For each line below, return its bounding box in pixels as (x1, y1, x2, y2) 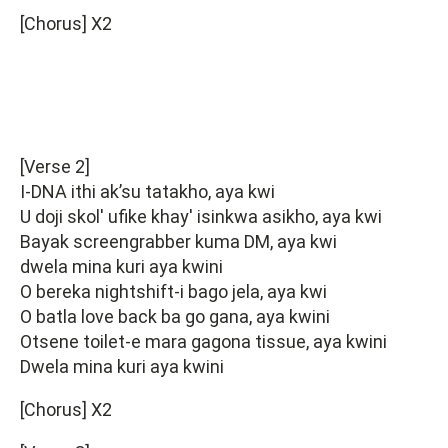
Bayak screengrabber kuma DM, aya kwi (20, 230, 337, 252)
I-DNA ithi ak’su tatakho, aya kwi (20, 180, 275, 202)
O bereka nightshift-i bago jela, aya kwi (20, 280, 327, 302)
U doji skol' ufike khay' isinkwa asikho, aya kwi (20, 205, 382, 227)
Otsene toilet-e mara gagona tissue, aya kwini (20, 330, 387, 352)
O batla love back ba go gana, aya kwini (20, 305, 330, 327)
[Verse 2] (20, 155, 90, 177)
